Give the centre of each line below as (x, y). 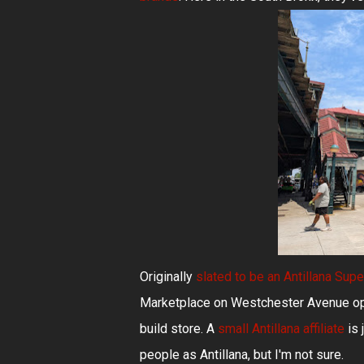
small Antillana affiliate (281, 328)
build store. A (179, 328)
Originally (168, 276)
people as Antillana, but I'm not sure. (242, 354)
